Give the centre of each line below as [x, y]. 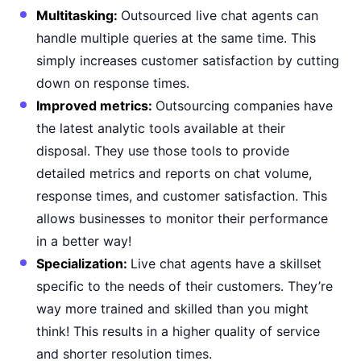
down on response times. [113, 83]
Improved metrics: [96, 106]
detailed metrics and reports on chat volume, [174, 173]
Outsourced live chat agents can [220, 15]
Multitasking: [79, 15]
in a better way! [84, 241]
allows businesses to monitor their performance [182, 218]
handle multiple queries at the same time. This [176, 38]
